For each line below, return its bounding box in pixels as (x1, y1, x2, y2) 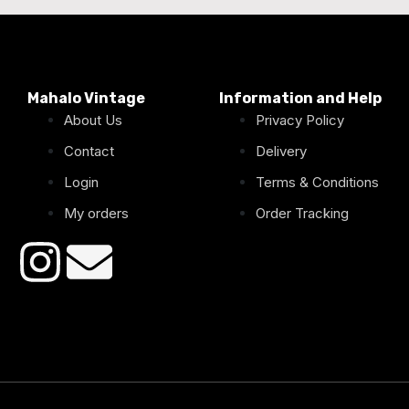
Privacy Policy (256, 110, 344, 129)
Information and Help (219, 89, 382, 107)
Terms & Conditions (256, 173, 379, 191)
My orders (64, 204, 129, 222)
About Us (64, 110, 122, 129)
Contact (64, 142, 114, 160)
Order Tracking (256, 204, 349, 222)
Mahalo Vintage (27, 89, 145, 107)
